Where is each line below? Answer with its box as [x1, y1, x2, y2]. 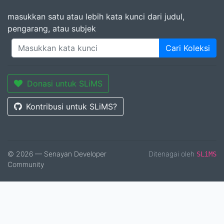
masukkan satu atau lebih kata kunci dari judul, [7, 11, 184, 22]
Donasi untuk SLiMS [27, 78, 102, 89]
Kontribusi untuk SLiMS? [26, 101, 117, 112]
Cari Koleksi [165, 43, 210, 53]
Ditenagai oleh [148, 149, 196, 158]
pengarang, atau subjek [7, 23, 96, 34]
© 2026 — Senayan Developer [7, 149, 106, 158]
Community [7, 160, 44, 169]
